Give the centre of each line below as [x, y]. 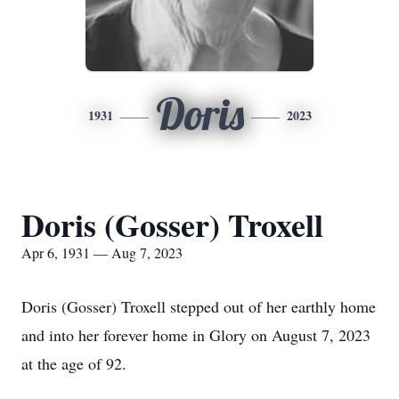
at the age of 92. [74, 363]
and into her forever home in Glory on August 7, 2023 [196, 335]
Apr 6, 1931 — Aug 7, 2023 [102, 252]
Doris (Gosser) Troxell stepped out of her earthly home [199, 306]
